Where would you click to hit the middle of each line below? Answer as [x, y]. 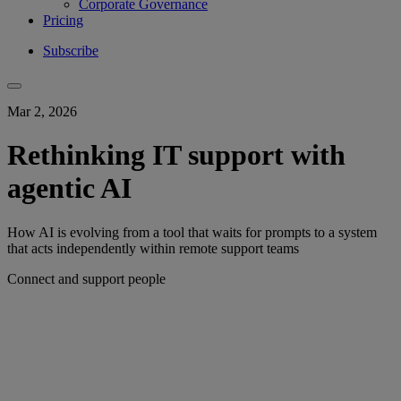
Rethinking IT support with [176, 155]
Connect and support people [86, 278]
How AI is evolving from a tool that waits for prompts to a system [192, 232]
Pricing [63, 20]
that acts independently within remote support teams [153, 248]
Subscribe [71, 50]
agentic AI [69, 188]
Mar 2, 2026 [42, 111]
